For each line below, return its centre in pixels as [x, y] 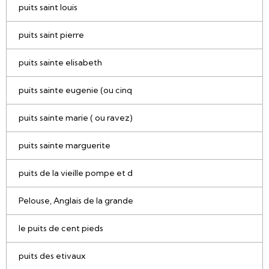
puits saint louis [48, 8]
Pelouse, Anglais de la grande [76, 201]
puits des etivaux [52, 256]
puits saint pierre [51, 35]
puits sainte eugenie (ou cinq [75, 90]
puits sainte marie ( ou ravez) [76, 118]
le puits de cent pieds [61, 228]
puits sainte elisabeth [60, 63]
